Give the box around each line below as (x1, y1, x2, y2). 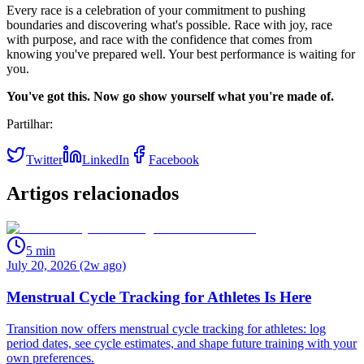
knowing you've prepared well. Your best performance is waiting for (6, 46, 355, 61)
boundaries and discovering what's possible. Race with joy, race (6, 17, 332, 32)
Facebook (149, 152, 199, 167)
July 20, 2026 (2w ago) (6, 258, 126, 273)
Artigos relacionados (6, 183, 179, 205)
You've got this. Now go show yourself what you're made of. (6, 89, 334, 103)
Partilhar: (6, 116, 53, 131)
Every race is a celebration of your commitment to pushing (6, 2, 305, 17)
